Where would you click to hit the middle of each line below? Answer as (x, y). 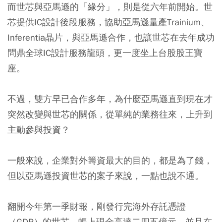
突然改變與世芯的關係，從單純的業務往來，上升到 (110, 114)
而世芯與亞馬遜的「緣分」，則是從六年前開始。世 (110, 7)
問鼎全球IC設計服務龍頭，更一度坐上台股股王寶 (105, 53)
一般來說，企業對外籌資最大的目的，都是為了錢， (110, 160)
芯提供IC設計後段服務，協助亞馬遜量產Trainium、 (109, 22)
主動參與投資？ (39, 130)
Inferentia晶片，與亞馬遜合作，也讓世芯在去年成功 (111, 37)
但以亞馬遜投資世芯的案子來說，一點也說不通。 (106, 176)
